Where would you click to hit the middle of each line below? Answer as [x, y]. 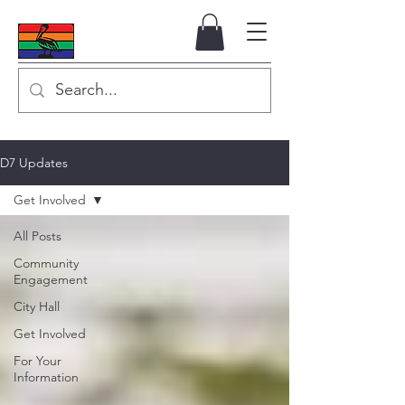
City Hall [37, 306]
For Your [38, 361]
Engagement [51, 279]
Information [46, 377]
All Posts [38, 236]
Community [46, 263]
